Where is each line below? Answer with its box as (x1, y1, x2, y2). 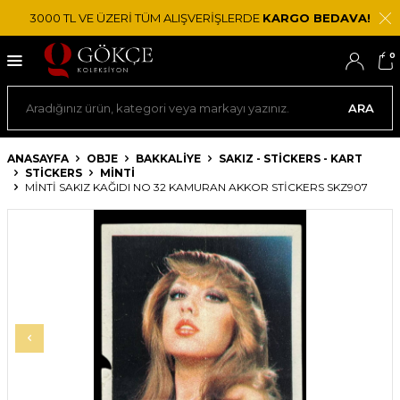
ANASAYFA (7, 152, 69, 165)
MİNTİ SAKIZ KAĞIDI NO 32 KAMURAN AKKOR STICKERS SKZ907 (25, 180, 368, 194)
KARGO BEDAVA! (262, 10, 371, 25)
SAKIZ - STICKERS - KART (219, 152, 362, 165)
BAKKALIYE (136, 152, 201, 165)
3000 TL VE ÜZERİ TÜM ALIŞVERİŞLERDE (29, 10, 262, 25)
